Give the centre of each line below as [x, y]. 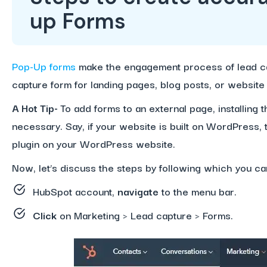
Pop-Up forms [44, 66]
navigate [138, 191]
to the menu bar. [199, 191]
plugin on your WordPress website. [93, 143]
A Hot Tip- [36, 108]
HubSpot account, [75, 191]
